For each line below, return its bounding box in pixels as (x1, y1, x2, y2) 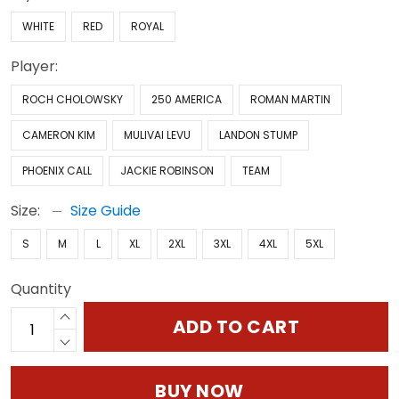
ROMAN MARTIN (250, 92, 330, 107)
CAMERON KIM (22, 127, 95, 142)
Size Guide (70, 200, 141, 221)
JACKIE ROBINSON (120, 163, 214, 178)
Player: (11, 56, 58, 77)
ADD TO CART (172, 314, 300, 339)
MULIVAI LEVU (124, 127, 191, 142)
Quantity (11, 279, 71, 299)
